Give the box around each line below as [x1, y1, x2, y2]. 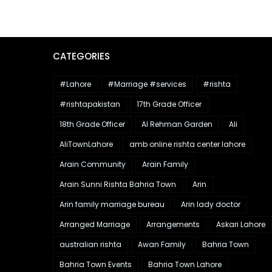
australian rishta [59, 239, 121, 250]
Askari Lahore [216, 219, 265, 229]
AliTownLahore [59, 139, 113, 149]
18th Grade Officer [59, 119, 125, 129]
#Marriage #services [107, 79, 186, 89]
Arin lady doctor [181, 199, 240, 209]
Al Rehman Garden [141, 119, 212, 129]
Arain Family [142, 159, 188, 169]
